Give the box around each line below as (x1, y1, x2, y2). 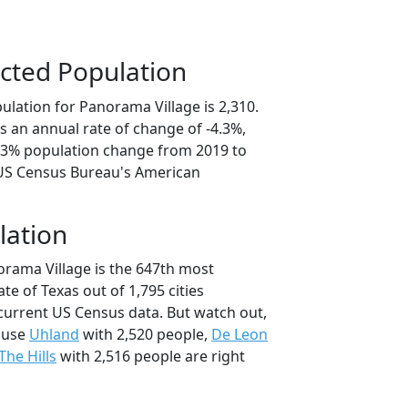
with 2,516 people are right (56, 345, 245, 366)
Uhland (29, 323, 79, 344)
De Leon (211, 323, 268, 344)
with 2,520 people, (79, 323, 211, 344)
